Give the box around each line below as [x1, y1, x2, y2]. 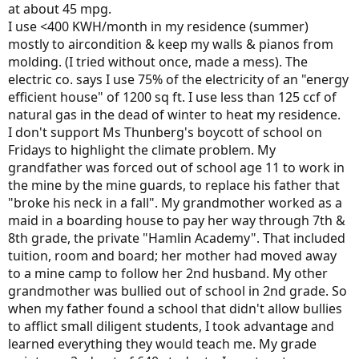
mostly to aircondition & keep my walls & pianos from [8, 35, 333, 53]
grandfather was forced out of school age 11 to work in [8, 159, 345, 176]
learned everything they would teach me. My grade [8, 335, 317, 353]
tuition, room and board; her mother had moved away [8, 247, 337, 264]
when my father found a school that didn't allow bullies [8, 300, 342, 317]
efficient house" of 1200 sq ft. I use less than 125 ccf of [8, 88, 337, 106]
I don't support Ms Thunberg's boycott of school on [8, 123, 322, 141]
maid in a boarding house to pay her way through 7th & [8, 212, 345, 229]
